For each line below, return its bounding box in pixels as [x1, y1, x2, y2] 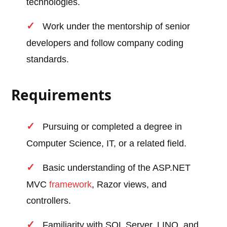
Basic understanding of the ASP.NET [43, 163, 191, 173]
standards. [26, 54, 69, 65]
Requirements [11, 85, 112, 105]
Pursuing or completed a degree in [43, 122, 182, 132]
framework [49, 179, 92, 190]
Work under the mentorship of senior [43, 21, 191, 32]
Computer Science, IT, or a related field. [26, 138, 187, 149]
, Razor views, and [92, 179, 167, 190]
